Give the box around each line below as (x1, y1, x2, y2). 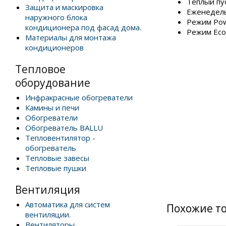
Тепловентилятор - (25, 133, 95, 143)
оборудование (15, 76, 90, 90)
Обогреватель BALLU (25, 123, 103, 133)
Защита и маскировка (25, 2, 103, 12)
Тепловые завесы (25, 153, 89, 163)
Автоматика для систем (25, 199, 110, 209)
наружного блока (25, 12, 87, 22)
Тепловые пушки (25, 163, 86, 173)
